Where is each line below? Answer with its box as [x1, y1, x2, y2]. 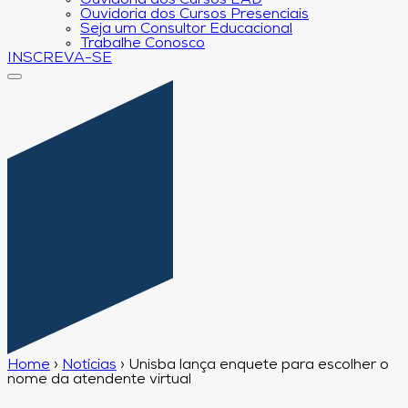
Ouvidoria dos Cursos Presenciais [80, 7, 309, 22]
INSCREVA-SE [7, 51, 112, 66]
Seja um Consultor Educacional [80, 22, 292, 36]
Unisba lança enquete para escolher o [128, 357, 389, 372]
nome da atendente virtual [7, 372, 191, 387]
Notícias [62, 357, 117, 372]
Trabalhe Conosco [80, 36, 205, 51]
